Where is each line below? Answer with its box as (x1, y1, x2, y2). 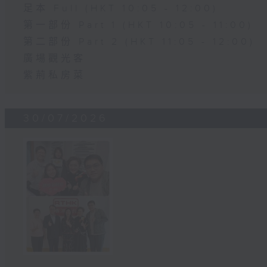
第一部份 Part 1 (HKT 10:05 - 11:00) (23, 20, 254, 32)
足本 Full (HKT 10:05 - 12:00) (23, 3, 219, 15)
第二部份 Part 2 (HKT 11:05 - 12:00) (23, 36, 256, 48)
